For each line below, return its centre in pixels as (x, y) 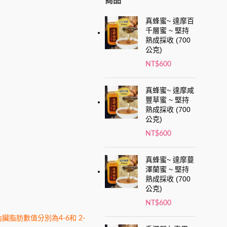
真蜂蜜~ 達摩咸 (170, 90)
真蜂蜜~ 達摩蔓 (170, 159)
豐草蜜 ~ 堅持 (167, 100)
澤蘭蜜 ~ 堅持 (167, 169)
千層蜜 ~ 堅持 (167, 30)
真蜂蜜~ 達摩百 (170, 21)
